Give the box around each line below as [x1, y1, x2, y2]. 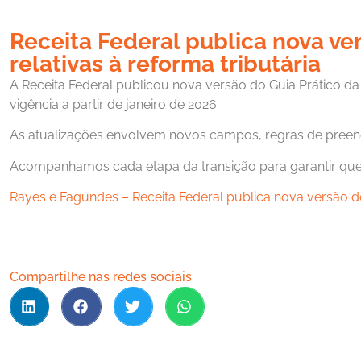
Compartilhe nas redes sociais [10, 268, 192, 284]
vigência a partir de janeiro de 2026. [10, 97, 219, 112]
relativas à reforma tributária [10, 51, 321, 77]
